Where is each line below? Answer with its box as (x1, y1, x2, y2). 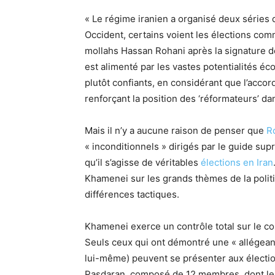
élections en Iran (201, 156, 273, 168)
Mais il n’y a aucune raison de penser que (85, 124, 266, 136)
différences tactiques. (85, 188, 179, 200)
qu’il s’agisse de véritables (85, 156, 201, 168)
